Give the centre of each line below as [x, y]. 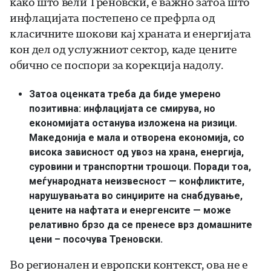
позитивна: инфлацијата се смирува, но [122, 108]
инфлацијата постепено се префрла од [113, 17]
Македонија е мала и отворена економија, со [137, 137]
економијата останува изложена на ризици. [134, 123]
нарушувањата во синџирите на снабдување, [136, 195]
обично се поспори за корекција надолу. [117, 64]
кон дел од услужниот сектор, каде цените [123, 49]
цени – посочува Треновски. [96, 239]
